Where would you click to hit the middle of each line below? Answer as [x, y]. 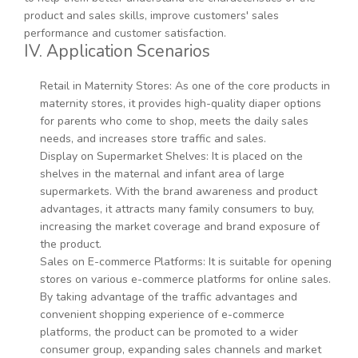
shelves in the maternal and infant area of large [162, 174]
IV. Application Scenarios [117, 52]
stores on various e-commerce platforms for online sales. [185, 280]
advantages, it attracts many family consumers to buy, [177, 209]
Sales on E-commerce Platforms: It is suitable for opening [186, 262]
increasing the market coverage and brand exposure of [180, 227]
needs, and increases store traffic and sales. [153, 139]
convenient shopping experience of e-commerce [162, 315]
